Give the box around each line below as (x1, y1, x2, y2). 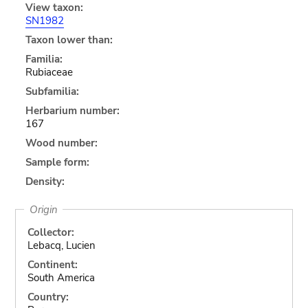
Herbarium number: (25, 103, 120, 118)
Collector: (27, 225, 74, 239)
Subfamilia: (25, 84, 79, 98)
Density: (25, 174, 65, 188)
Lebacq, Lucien (27, 238, 96, 252)
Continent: (27, 257, 78, 272)
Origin (29, 202, 58, 217)
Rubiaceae (25, 65, 73, 79)
